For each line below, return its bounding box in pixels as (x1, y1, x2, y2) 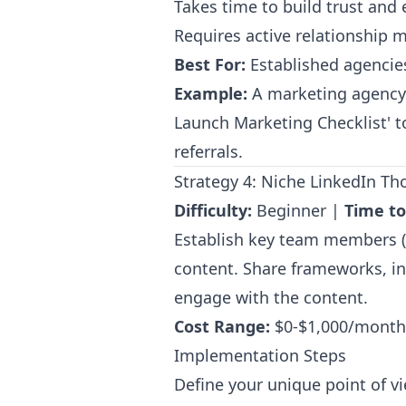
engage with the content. (174, 286, 368, 308)
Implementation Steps (174, 344, 346, 366)
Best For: (174, 53, 246, 75)
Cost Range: (174, 315, 270, 337)
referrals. (174, 140, 243, 162)
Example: (174, 82, 247, 104)
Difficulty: (174, 199, 252, 221)
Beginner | (252, 199, 344, 221)
